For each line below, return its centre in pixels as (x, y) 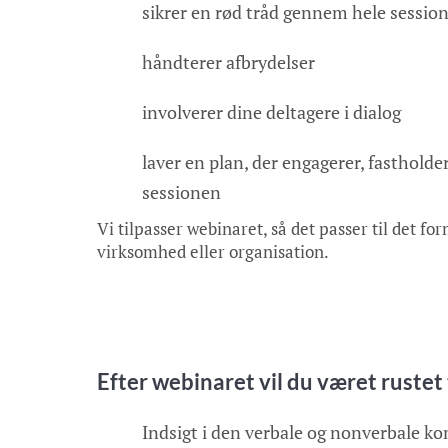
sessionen (181, 192)
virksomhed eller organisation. (213, 251)
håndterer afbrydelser (228, 62)
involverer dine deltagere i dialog (271, 112)
